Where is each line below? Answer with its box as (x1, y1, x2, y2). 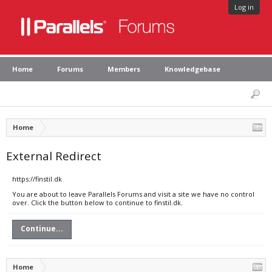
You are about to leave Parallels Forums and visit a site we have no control (12, 189, 254, 199)
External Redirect (6, 148, 101, 163)
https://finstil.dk (12, 174, 62, 183)
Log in (234, 2, 254, 12)
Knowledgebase (165, 64, 220, 73)
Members (107, 64, 140, 73)
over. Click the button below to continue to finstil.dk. (12, 198, 183, 207)
